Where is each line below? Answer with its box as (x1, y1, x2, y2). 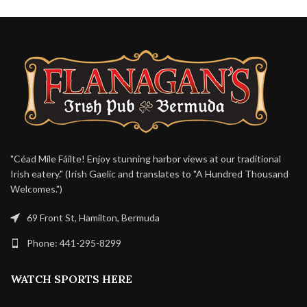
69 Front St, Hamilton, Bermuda (27, 212, 160, 224)
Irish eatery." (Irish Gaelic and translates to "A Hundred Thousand (10, 168, 288, 180)
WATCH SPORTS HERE (10, 272, 132, 286)
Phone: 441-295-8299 (27, 237, 121, 249)
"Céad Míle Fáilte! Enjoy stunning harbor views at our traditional (10, 153, 281, 165)
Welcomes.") (10, 183, 62, 195)
